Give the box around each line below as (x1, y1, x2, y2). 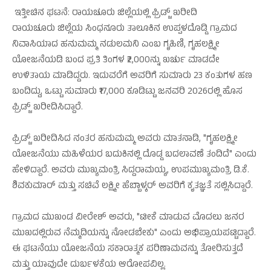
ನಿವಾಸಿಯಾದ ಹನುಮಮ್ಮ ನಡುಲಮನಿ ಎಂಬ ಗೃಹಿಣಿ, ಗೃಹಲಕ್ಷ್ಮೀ (12, 37, 220, 53)
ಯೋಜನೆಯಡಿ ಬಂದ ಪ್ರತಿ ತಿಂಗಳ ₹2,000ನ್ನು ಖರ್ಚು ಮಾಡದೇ (12, 53, 220, 68)
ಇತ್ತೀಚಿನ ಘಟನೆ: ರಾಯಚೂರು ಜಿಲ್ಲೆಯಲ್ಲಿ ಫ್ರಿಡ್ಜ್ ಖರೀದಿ (12, 5, 197, 21)
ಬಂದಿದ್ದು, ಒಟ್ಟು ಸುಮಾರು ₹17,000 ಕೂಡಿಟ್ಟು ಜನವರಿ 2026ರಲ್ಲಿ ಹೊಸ (12, 84, 243, 100)
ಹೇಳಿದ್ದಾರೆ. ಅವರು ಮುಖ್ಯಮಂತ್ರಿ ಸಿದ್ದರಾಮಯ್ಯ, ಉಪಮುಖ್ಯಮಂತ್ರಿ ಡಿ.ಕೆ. (12, 163, 249, 178)
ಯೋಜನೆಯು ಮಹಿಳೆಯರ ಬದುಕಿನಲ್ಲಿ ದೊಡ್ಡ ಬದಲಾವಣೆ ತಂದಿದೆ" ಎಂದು (12, 147, 256, 163)
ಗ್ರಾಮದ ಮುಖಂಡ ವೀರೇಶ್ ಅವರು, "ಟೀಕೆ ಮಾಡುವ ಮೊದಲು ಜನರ (12, 210, 244, 226)
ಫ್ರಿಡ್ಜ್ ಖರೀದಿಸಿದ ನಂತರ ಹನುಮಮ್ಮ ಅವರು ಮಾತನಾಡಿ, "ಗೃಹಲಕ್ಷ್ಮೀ (12, 131, 238, 147)
